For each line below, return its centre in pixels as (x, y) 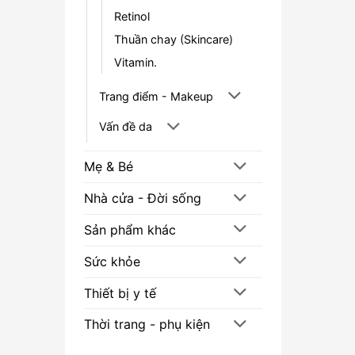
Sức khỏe (112, 261)
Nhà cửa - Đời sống (143, 198)
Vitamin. (136, 62)
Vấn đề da (126, 127)
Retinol (132, 16)
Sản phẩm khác (130, 229)
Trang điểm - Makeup (156, 96)
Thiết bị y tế (120, 293)
